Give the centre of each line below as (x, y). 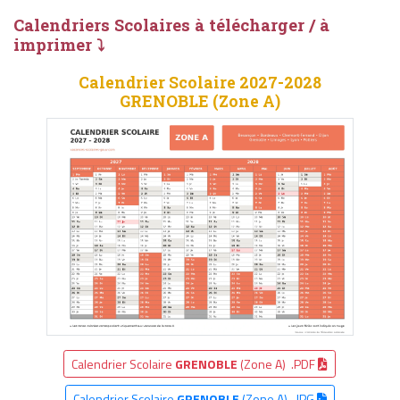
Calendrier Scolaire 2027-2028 (200, 83)
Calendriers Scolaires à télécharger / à (171, 25)
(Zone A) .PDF (278, 363)
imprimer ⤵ (59, 45)
